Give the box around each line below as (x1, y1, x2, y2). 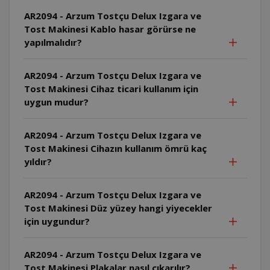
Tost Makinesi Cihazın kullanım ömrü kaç (24, 142, 207, 154)
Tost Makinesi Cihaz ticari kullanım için (24, 82, 198, 95)
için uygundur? (24, 215, 90, 227)
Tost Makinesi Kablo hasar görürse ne (24, 22, 196, 35)
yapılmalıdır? (24, 36, 82, 48)
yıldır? (24, 155, 52, 168)
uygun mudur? (24, 95, 89, 108)
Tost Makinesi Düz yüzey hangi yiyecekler (24, 201, 212, 214)
